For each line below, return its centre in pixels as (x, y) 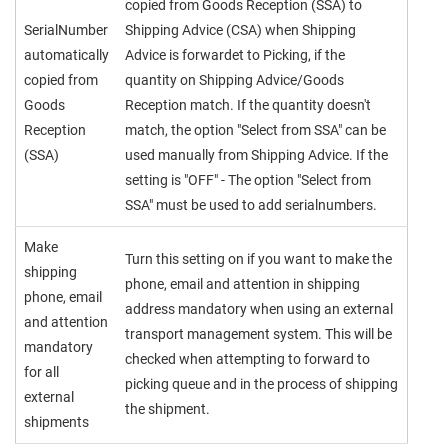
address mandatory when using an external (259, 309)
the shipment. (167, 409)
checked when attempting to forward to (247, 359)
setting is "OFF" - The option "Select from (248, 180)
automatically (66, 55)
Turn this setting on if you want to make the (258, 259)
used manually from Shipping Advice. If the (256, 155)
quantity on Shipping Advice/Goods (234, 80)
